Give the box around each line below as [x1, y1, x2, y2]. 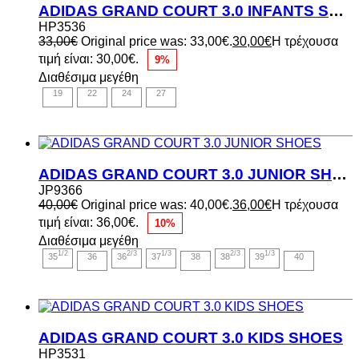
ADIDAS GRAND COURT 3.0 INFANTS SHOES [329, 2, 344, 20]
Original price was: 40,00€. [81, 198, 232, 212]
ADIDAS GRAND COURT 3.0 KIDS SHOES [38, 329, 343, 346]
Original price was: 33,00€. [81, 34, 232, 49]
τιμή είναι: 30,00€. [38, 52, 139, 67]
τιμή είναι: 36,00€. [38, 215, 139, 229]
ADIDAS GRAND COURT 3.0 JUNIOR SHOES [332, 166, 347, 183]
